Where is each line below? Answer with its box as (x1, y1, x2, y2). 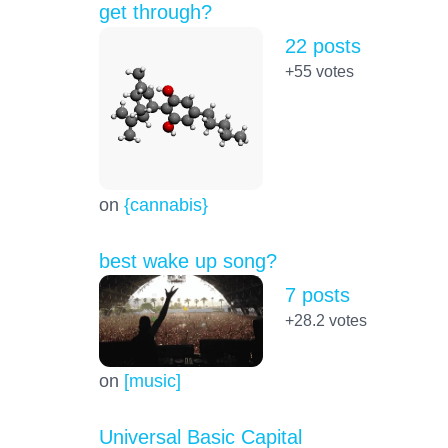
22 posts (284, 34, 361, 57)
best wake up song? (98, 249, 277, 272)
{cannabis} (123, 193, 208, 215)
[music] (123, 370, 181, 392)
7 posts (284, 283, 350, 306)
